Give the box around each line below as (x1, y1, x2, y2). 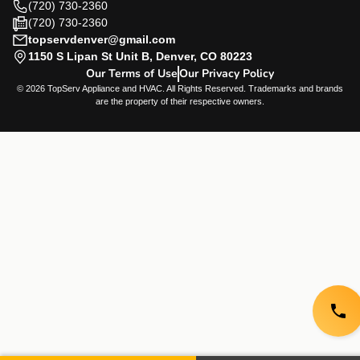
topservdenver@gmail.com (28, 33, 175, 47)
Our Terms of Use (86, 66, 178, 82)
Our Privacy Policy (179, 66, 274, 82)
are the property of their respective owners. (96, 96, 264, 107)
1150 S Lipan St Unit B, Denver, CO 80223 (28, 50, 252, 63)
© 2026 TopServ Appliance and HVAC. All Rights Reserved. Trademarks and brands (17, 84, 343, 94)
